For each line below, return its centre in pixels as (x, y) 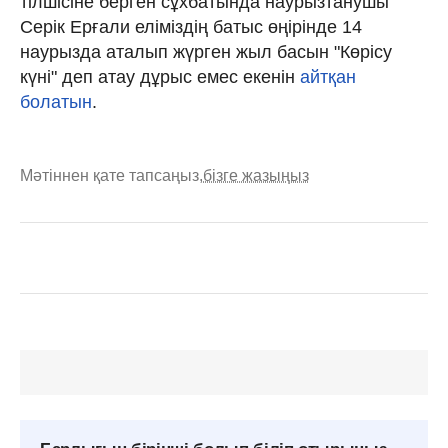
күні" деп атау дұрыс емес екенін (160, 76)
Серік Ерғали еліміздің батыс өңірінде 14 (191, 26)
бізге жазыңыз (256, 175)
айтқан (328, 76)
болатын (56, 101)
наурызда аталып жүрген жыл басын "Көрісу (206, 51)
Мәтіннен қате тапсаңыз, (111, 175)
